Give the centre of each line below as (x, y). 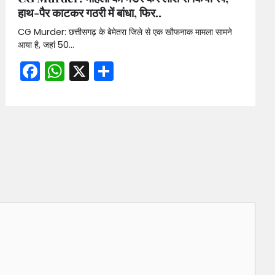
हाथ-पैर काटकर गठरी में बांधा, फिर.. (90, 13)
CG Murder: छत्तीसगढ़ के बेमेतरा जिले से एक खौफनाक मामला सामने (125, 32)
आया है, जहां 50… (46, 45)
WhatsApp (115, 71)
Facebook (87, 71)
